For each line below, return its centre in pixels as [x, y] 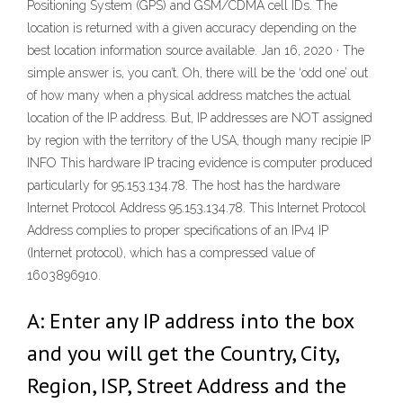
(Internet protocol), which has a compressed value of [171, 253]
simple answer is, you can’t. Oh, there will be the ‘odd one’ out [197, 73]
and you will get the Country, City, [183, 353]
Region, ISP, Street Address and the [187, 385]
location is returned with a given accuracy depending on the [192, 28]
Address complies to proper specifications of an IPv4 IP [178, 230]
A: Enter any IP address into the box [190, 321]
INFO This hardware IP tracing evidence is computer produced [200, 163]
